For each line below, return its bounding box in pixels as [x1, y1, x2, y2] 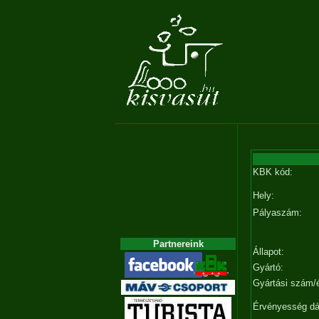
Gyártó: [253, 262, 283, 273]
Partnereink [152, 239, 204, 249]
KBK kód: [253, 167, 293, 177]
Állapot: [253, 246, 284, 257]
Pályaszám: [253, 207, 302, 218]
